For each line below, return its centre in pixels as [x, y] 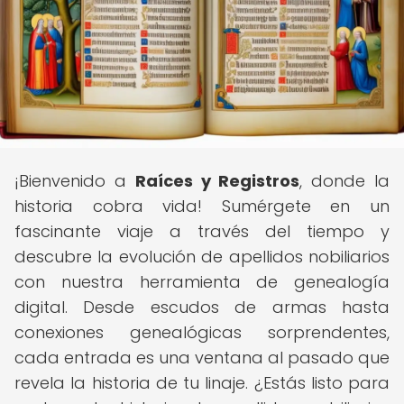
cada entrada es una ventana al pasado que [202, 358]
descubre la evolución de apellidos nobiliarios [202, 257]
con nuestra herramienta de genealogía [202, 282]
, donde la [345, 181]
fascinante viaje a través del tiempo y [202, 231]
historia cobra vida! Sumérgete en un [202, 206]
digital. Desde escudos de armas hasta [202, 307]
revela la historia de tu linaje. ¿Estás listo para [202, 383]
